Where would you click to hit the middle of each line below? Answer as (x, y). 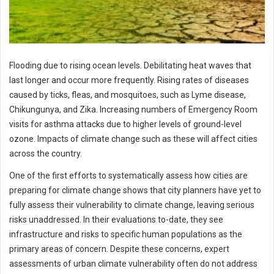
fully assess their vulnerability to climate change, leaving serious (132, 205)
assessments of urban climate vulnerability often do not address (133, 264)
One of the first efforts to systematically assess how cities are (128, 176)
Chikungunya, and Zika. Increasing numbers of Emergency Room (133, 110)
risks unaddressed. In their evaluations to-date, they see (116, 220)
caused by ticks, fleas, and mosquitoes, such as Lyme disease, (128, 95)
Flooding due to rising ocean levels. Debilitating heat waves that (130, 66)
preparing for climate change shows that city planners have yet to (135, 191)
